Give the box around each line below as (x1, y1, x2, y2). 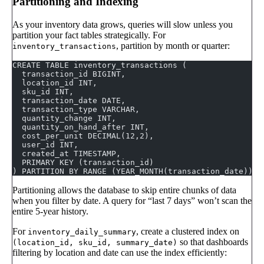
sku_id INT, (12, 87, 74, 96)
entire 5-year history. (12, 206, 88, 216)
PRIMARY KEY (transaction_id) (12, 157, 154, 167)
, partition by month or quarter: (116, 40, 230, 51)
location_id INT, (12, 78, 97, 87)
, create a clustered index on (136, 226, 239, 236)
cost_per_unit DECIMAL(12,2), (12, 131, 154, 140)
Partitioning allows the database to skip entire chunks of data (12, 184, 236, 195)
